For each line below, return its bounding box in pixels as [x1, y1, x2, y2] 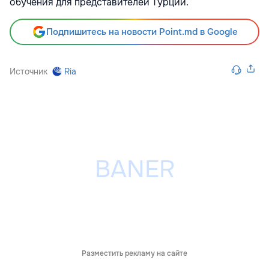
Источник [10, 65, 47, 77]
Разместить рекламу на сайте [82, 248, 187, 258]
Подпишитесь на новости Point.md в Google [46, 25, 238, 38]
